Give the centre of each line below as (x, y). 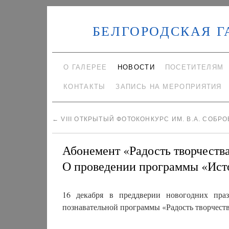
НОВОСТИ (136, 67)
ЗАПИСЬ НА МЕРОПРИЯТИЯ (169, 87)
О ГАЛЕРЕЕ (85, 67)
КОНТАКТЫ (85, 87)
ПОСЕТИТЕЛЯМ (194, 67)
